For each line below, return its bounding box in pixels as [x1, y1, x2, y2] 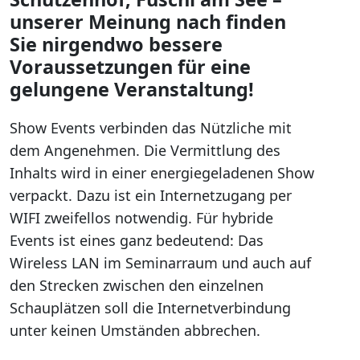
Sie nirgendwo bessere [10, 31, 223, 57]
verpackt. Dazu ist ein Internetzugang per [10, 186, 292, 205]
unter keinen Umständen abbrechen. [10, 321, 260, 340]
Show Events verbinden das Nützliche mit [10, 118, 292, 137]
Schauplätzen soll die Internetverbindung [10, 298, 291, 317]
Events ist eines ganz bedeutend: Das [10, 231, 264, 250]
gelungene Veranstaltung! [10, 76, 254, 102]
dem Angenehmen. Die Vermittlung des [10, 141, 280, 160]
